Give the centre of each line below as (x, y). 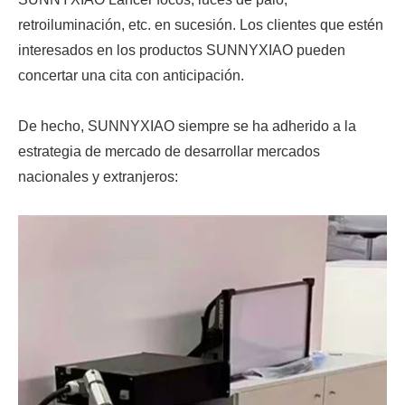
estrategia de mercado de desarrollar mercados (169, 152)
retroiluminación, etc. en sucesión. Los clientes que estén (201, 25)
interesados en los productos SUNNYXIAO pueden (182, 51)
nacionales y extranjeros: (98, 177)
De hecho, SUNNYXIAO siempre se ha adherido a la (187, 127)
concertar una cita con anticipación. (131, 76)
